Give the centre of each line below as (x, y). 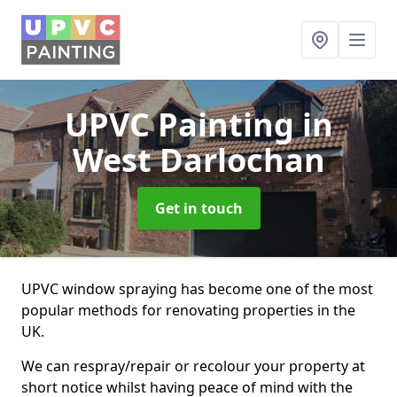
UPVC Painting (183, 125)
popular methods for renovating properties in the (188, 310)
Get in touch (198, 208)
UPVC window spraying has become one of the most (197, 289)
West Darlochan (198, 160)
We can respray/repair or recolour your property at (193, 366)
